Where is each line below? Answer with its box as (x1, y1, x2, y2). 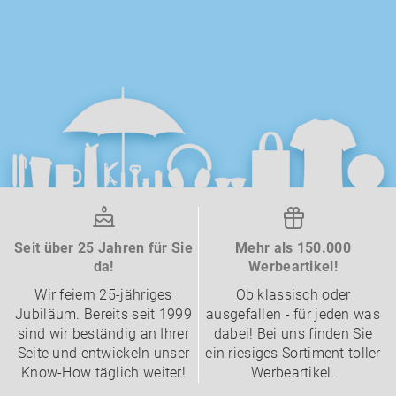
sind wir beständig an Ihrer (18, 324, 189, 342)
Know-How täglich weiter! (21, 363, 186, 381)
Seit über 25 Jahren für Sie (14, 239, 193, 256)
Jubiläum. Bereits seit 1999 (15, 305, 192, 323)
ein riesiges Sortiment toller (205, 344, 381, 362)
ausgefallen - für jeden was (206, 305, 380, 323)
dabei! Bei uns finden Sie (213, 324, 373, 342)
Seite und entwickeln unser (17, 344, 190, 362)
